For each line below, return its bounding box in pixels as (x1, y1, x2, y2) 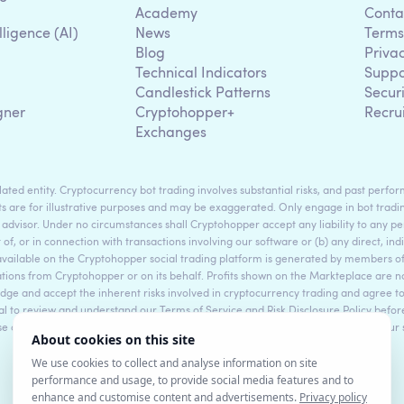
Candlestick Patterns (135, 86, 271, 101)
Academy (135, 6, 197, 22)
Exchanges (135, 125, 207, 141)
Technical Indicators (135, 66, 267, 81)
